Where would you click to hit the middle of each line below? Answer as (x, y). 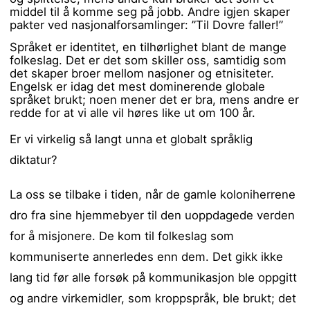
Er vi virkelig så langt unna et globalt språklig (131, 139)
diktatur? (34, 160)
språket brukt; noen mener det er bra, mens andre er (155, 99)
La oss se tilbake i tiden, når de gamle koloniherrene (153, 195)
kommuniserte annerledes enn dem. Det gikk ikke (147, 257)
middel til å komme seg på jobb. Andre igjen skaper (150, 11)
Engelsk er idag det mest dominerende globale (138, 86)
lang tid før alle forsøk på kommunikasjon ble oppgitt (154, 278)
